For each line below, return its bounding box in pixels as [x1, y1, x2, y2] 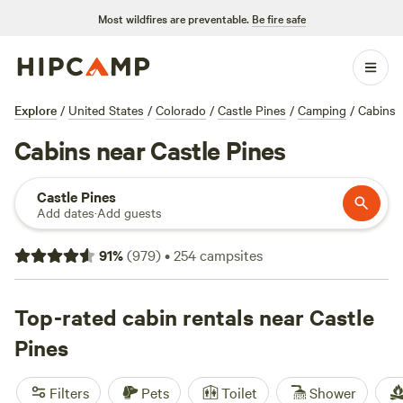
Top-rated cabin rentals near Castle [14, 302, 374, 331]
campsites [196, 245, 263, 264]
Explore [14, 101, 57, 119]
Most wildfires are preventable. [97, 10, 249, 26]
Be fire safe [251, 10, 306, 26]
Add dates [37, 203, 94, 221]
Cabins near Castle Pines [14, 132, 286, 166]
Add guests [97, 203, 162, 221]
